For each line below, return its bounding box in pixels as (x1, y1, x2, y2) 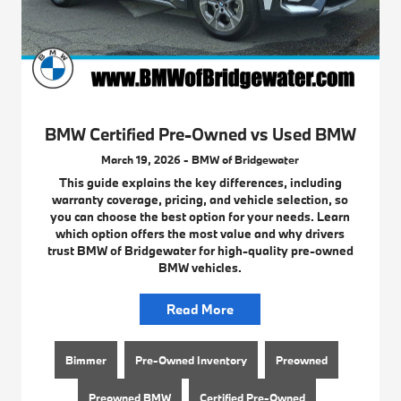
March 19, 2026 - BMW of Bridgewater (101, 152, 300, 167)
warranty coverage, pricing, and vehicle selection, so (52, 192, 349, 209)
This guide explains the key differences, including (58, 175, 342, 192)
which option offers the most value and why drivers (55, 226, 346, 243)
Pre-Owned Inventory (135, 353, 248, 368)
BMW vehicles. (158, 260, 243, 277)
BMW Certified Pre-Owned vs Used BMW (44, 124, 356, 146)
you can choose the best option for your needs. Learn (50, 209, 351, 226)
